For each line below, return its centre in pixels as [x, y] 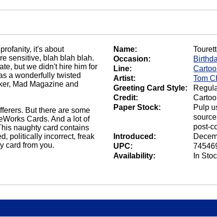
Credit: [126, 98]
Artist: [125, 78]
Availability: [135, 156]
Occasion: [132, 59]
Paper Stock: [137, 108]
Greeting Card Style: [151, 88]
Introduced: [135, 137]
